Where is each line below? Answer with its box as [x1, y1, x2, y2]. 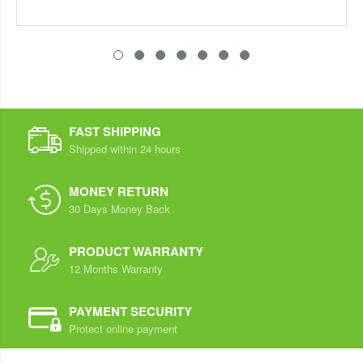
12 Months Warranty [69, 260, 163, 276]
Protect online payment [69, 320, 177, 336]
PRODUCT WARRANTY [69, 241, 203, 260]
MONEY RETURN [69, 181, 169, 200]
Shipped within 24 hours [69, 140, 181, 156]
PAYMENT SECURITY [69, 301, 192, 320]
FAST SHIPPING [69, 122, 161, 140]
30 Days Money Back [69, 200, 170, 216]
